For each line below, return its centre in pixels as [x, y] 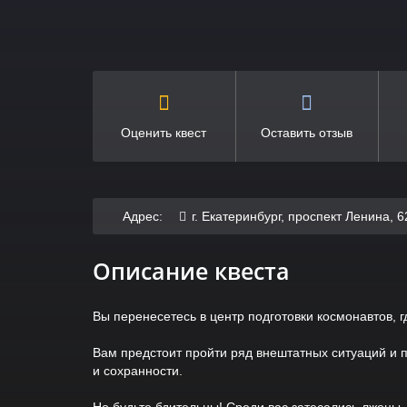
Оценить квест [164, 132]
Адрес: [143, 216]
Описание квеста [191, 270]
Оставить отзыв [307, 132]
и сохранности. [138, 370]
